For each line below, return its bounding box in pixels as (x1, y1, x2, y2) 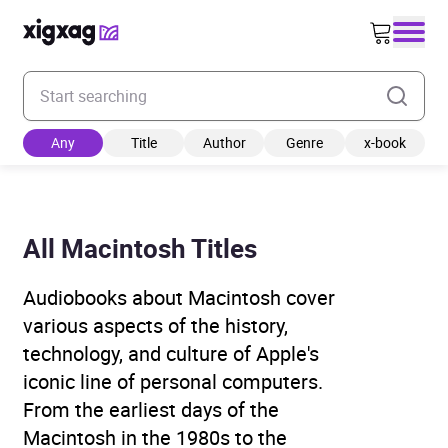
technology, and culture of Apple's (23, 340, 319, 367)
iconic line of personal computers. (23, 368, 323, 395)
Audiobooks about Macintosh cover (23, 284, 335, 311)
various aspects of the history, (23, 312, 288, 339)
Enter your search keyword (22, 71, 207, 93)
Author (202, 133, 246, 152)
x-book (363, 133, 406, 152)
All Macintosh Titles (23, 231, 257, 266)
